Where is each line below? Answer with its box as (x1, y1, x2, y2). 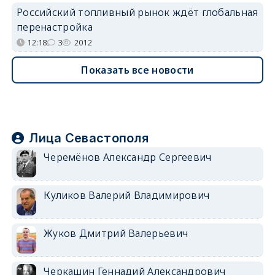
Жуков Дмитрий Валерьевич (43, 226, 188, 240)
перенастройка (16, 20, 93, 34)
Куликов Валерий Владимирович (43, 188, 210, 202)
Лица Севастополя (29, 130, 149, 145)
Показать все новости (81, 63, 194, 77)
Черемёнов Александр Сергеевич (43, 150, 212, 164)
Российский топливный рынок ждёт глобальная (16, 5, 258, 19)
